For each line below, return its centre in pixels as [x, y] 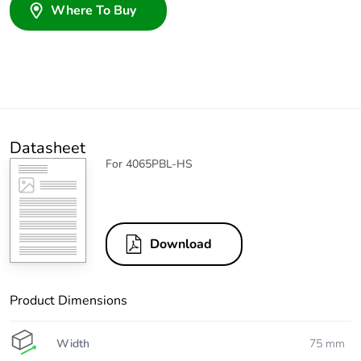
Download [181, 245]
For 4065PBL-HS [149, 164]
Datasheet [48, 148]
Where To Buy [93, 11]
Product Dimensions [68, 301]
